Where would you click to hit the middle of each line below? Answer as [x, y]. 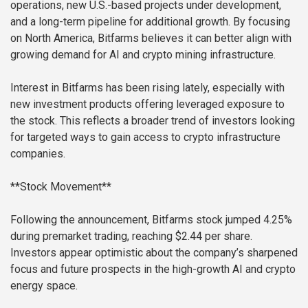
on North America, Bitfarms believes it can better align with [151, 38]
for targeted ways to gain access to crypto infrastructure [145, 137]
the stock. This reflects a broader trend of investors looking [153, 121]
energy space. [44, 286]
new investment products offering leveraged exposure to [147, 104]
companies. [38, 154]
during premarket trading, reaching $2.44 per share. [131, 236]
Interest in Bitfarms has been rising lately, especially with [147, 88]
